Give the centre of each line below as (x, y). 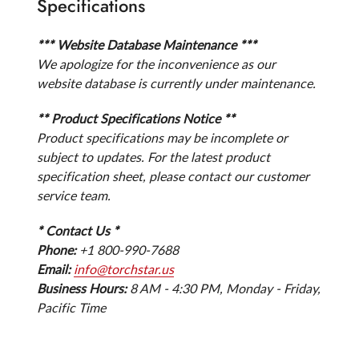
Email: (54, 268)
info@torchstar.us (124, 268)
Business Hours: (82, 288)
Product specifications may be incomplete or (162, 137)
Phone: (56, 249)
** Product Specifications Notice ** (136, 118)
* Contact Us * (78, 230)
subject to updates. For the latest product (153, 156)
